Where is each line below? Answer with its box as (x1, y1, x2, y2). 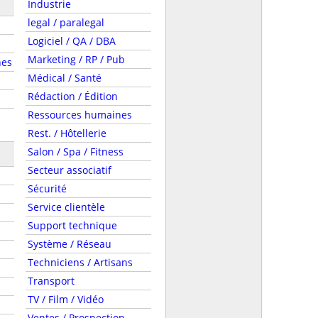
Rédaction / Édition (27, 89, 118, 103)
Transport (27, 274, 75, 287)
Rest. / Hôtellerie (27, 126, 106, 140)
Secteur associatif (27, 163, 111, 177)
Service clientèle (27, 200, 105, 214)
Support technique (27, 219, 117, 232)
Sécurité (27, 182, 67, 195)
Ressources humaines (27, 108, 132, 121)
